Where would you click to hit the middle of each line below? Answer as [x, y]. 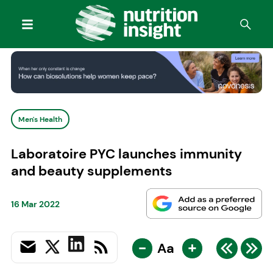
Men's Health [40, 119]
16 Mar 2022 [35, 204]
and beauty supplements [91, 171]
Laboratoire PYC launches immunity [126, 154]
